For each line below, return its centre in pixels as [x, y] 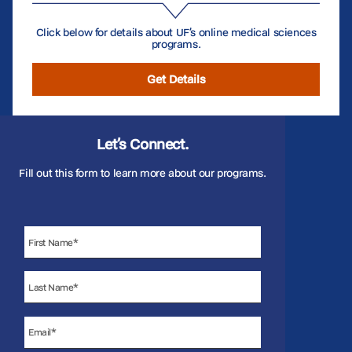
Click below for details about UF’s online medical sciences [176, 33]
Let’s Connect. [143, 144]
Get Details [176, 79]
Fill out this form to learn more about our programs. [143, 173]
